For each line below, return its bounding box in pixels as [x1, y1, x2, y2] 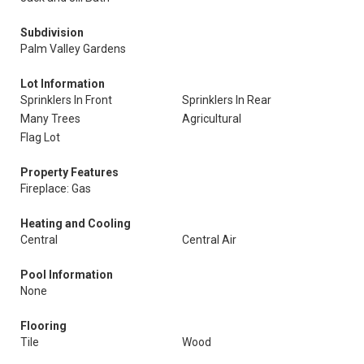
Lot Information [20, 77, 105, 90]
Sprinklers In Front [20, 93, 112, 106]
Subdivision [20, 26, 84, 39]
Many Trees [20, 112, 80, 125]
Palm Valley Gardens [20, 42, 126, 55]
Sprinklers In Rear [182, 93, 271, 106]
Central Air [182, 233, 236, 246]
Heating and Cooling [20, 217, 131, 230]
